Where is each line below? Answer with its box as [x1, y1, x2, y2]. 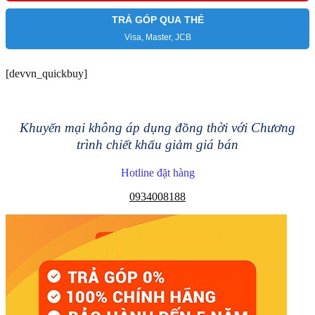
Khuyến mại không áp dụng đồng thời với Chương [20, 120, 295, 135]
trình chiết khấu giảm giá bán [77, 136, 238, 152]
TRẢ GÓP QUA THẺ [111, 13, 204, 25]
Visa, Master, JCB [124, 32, 191, 42]
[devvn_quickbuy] [6, 67, 87, 79]
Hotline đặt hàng [120, 167, 195, 179]
